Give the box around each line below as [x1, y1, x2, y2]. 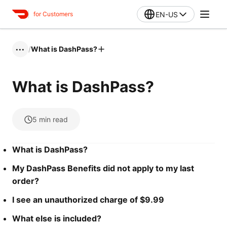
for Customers [33, 10, 73, 18]
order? [12, 176, 39, 186]
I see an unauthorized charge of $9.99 [12, 195, 164, 205]
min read [39, 115, 68, 124]
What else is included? [12, 213, 101, 223]
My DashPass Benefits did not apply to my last [12, 163, 194, 173]
